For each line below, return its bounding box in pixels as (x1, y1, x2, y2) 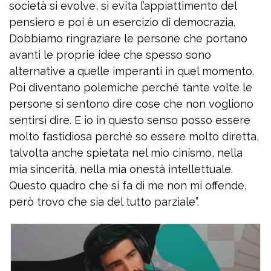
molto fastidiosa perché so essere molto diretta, (9, 130, 259, 143)
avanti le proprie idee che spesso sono (9, 48, 211, 61)
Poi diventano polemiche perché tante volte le (9, 81, 252, 94)
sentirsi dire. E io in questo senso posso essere (9, 114, 250, 126)
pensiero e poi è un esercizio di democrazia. (9, 16, 235, 28)
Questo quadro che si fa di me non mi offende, (9, 179, 247, 192)
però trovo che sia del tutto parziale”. (9, 195, 199, 208)
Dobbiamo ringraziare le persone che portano (9, 32, 247, 45)
